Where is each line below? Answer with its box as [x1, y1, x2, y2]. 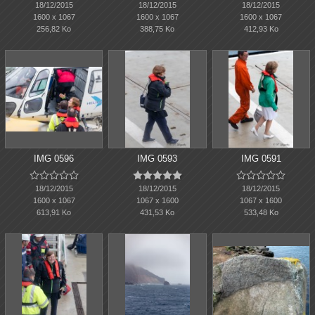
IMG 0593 [137, 153, 178, 164]
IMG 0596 [34, 153, 75, 164]
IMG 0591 [240, 153, 281, 164]
